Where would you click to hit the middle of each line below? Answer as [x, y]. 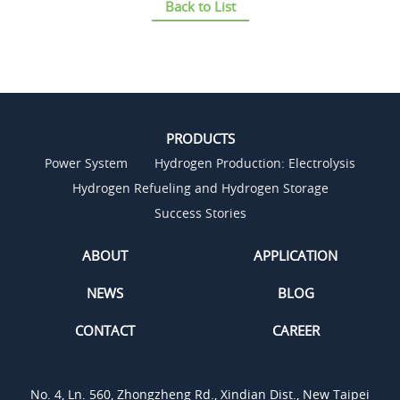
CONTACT [104, 331]
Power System [86, 163]
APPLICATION [296, 256]
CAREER [296, 331]
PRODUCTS [200, 139]
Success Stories [200, 213]
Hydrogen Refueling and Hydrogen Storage [200, 188]
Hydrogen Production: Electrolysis [255, 163]
